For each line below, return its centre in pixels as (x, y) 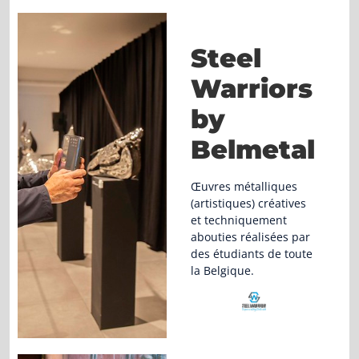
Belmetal (252, 149)
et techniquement (238, 220)
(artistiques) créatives (248, 203)
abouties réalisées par (250, 236)
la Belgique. (222, 270)
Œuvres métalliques (244, 186)
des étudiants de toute (251, 253)
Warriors (251, 88)
